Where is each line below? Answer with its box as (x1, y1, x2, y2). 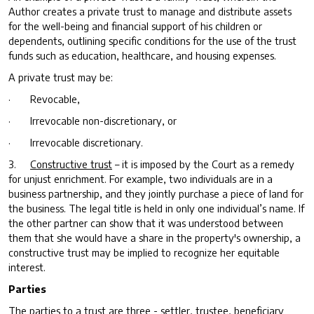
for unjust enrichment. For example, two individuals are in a (8, 172, 273, 185)
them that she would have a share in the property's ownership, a (8, 231, 301, 244)
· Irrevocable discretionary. (8, 135, 143, 149)
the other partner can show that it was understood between (8, 216, 283, 229)
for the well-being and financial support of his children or (8, 19, 262, 32)
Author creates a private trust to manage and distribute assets (8, 4, 292, 18)
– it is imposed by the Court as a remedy (112, 157, 294, 170)
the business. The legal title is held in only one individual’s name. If (8, 201, 304, 214)
